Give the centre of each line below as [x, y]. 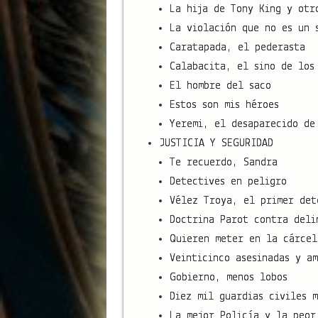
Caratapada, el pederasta [237, 47]
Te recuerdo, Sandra [223, 162]
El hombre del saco [220, 86]
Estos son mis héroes [224, 105]
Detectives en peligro [228, 181]
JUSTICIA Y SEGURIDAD [216, 143]
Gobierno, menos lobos [228, 277]
